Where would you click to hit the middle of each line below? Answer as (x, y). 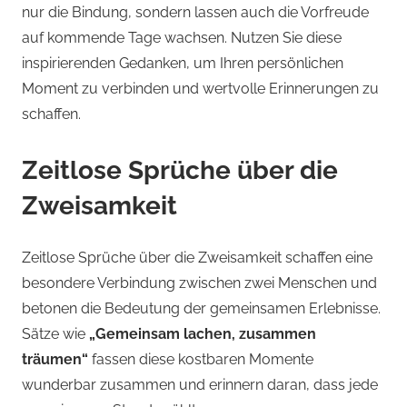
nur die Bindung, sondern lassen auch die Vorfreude (195, 13)
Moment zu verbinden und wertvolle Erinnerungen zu (200, 89)
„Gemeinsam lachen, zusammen (203, 334)
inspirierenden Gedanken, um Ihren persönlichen (183, 64)
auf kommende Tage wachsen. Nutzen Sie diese (182, 38)
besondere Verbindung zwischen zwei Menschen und (199, 283)
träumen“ (55, 360)
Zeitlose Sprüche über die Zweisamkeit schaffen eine (197, 258)
